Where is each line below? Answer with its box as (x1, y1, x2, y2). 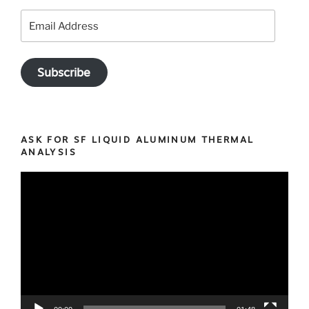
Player (20, 190, 51, 203)
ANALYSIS (21, 146, 77, 157)
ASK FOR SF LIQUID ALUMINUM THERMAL (21, 134, 255, 145)
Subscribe (37, 66, 91, 80)
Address (20, 28, 60, 41)
